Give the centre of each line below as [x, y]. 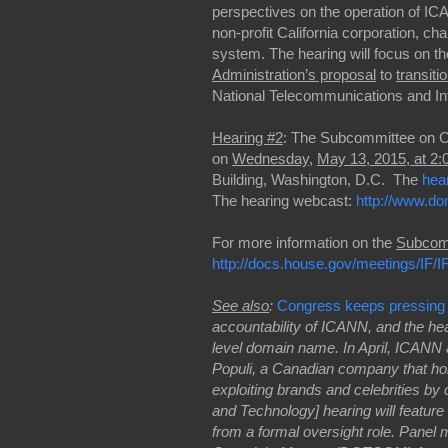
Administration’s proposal [294, 74]
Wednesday [270, 158]
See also [240, 305]
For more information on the [304, 242]
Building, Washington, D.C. [298, 179]
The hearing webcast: [284, 200]
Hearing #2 [247, 137]
